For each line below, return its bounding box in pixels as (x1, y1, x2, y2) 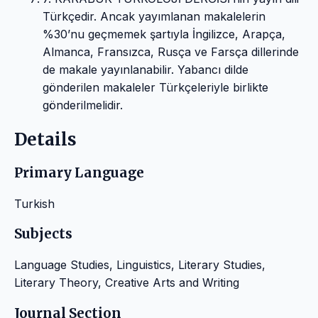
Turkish (14, 196, 55, 211)
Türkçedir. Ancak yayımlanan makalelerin (43, 9, 265, 24)
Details (14, 128, 77, 151)
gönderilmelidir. (43, 98, 123, 113)
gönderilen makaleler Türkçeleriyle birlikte (43, 80, 268, 95)
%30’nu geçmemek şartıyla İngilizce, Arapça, (43, 27, 285, 42)
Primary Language (14, 165, 144, 182)
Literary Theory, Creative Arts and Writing (14, 275, 239, 290)
